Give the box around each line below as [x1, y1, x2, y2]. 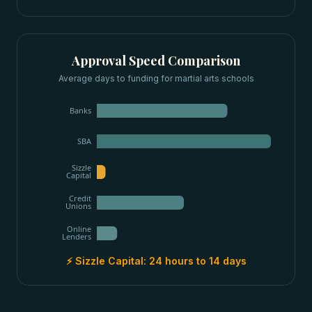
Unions [65, 201, 91, 212]
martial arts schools [174, 73, 254, 84]
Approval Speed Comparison [72, 52, 240, 69]
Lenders [62, 231, 91, 242]
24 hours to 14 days [148, 255, 247, 267]
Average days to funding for [58, 73, 175, 84]
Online [67, 224, 91, 235]
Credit [69, 193, 91, 204]
